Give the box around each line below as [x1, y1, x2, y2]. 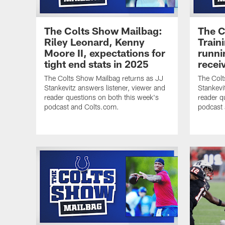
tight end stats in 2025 [44, 58, 149, 70]
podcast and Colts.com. [44, 102, 119, 111]
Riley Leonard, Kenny [44, 36, 145, 48]
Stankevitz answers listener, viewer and [44, 83, 165, 92]
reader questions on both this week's [44, 93, 159, 102]
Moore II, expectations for [44, 47, 165, 59]
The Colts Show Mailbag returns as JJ [44, 74, 163, 83]
